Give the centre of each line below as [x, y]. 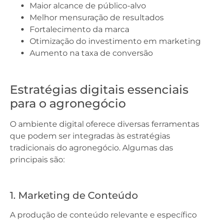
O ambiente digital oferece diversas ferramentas [105, 124]
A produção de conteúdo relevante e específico [103, 215]
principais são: [37, 160]
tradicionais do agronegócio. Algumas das [92, 148]
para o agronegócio [68, 103]
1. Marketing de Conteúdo [74, 195]
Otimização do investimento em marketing [115, 41]
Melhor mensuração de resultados [97, 18]
